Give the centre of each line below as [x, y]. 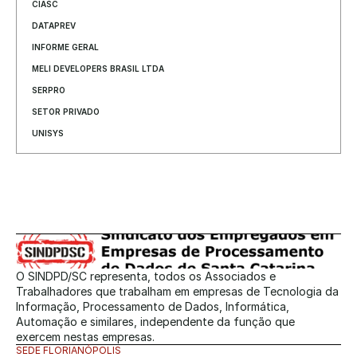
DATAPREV [54, 25]
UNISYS [48, 133]
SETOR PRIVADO [66, 112]
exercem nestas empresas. [85, 337]
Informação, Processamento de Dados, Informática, [153, 306]
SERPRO [49, 90]
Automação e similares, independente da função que [155, 322]
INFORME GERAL [65, 47]
